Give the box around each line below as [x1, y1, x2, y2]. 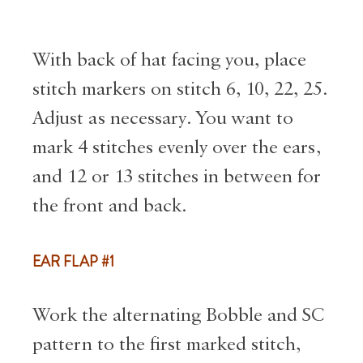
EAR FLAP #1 [32, 250, 114, 272]
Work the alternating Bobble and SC [32, 305, 324, 326]
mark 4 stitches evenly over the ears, [32, 138, 321, 158]
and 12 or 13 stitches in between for [32, 167, 321, 187]
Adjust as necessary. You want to [32, 109, 293, 129]
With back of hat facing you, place [32, 50, 306, 70]
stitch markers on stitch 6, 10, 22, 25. [32, 79, 327, 100]
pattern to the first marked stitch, [32, 335, 301, 355]
